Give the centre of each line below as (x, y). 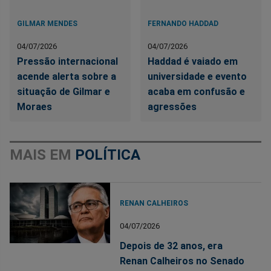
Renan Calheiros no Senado (182, 261)
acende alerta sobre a (67, 76)
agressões (172, 106)
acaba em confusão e (197, 91)
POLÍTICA (108, 155)
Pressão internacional (67, 61)
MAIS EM (42, 155)
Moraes (34, 106)
